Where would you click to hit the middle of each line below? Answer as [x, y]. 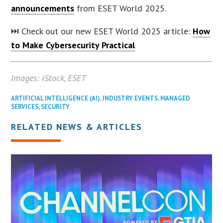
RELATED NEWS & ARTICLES [77, 126]
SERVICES [25, 107]
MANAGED [175, 98]
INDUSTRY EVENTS [130, 98]
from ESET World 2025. [120, 8]
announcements [43, 8]
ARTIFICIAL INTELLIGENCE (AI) [56, 98]
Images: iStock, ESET [49, 78]
